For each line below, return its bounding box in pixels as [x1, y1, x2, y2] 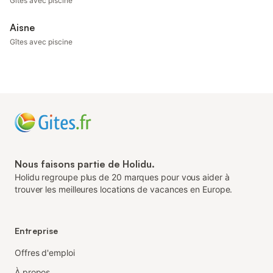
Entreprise [15, 225, 58, 236]
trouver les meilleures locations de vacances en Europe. [15, 184, 233, 194]
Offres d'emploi [15, 247, 75, 258]
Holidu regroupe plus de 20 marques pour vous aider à [15, 172, 230, 182]
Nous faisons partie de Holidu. [15, 158, 155, 170]
